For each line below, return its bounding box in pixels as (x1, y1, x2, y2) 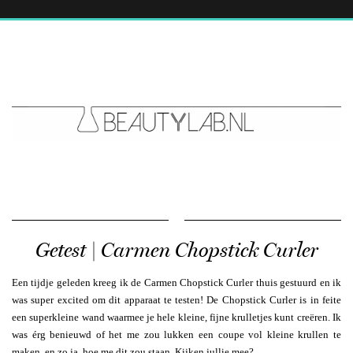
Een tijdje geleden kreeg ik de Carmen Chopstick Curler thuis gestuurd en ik (12, 276, 341, 288)
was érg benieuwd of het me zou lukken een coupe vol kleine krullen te (12, 328, 341, 340)
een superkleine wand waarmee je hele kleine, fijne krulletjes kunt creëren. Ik (12, 310, 341, 323)
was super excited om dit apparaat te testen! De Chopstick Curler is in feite (12, 293, 341, 306)
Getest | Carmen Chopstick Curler (35, 237, 318, 262)
